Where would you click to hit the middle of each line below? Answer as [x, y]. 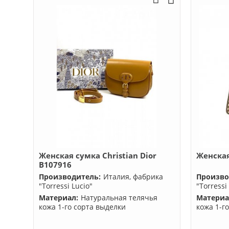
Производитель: [70, 177]
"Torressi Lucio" [65, 186]
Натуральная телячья [119, 198]
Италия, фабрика [133, 177]
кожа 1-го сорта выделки [82, 207]
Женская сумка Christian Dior [97, 155]
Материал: [58, 198]
